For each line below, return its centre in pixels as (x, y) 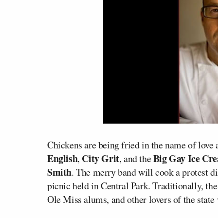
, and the (136, 158)
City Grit (100, 158)
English (63, 158)
